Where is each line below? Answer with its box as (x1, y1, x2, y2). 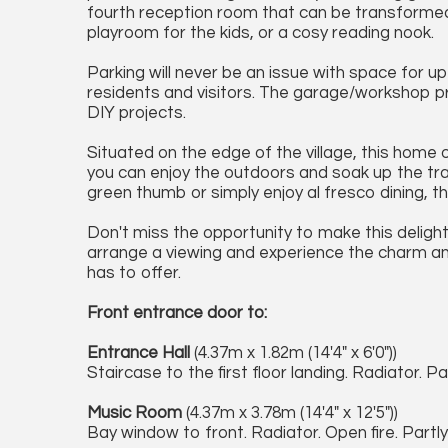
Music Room (87, 404, 182, 422)
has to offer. (87, 264, 181, 282)
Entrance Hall (87, 344, 190, 362)
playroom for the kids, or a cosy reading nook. (87, 24, 434, 42)
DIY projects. (87, 104, 186, 122)
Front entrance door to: (87, 304, 267, 322)
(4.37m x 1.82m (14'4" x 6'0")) (190, 344, 397, 362)
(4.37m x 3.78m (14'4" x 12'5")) (182, 404, 398, 422)
